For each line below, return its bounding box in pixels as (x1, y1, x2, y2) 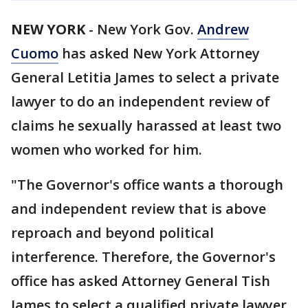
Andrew (197, 20, 249, 38)
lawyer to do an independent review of (11, 92, 270, 111)
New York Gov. (97, 20, 197, 38)
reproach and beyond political (11, 223, 214, 242)
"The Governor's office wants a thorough (11, 175, 283, 194)
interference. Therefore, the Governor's (11, 247, 276, 266)
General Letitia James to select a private (11, 68, 279, 87)
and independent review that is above (11, 199, 266, 218)
